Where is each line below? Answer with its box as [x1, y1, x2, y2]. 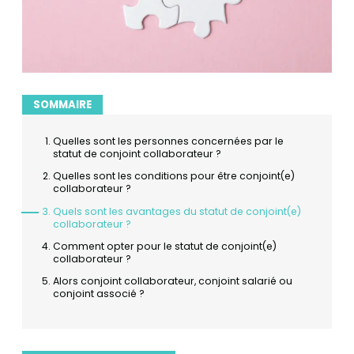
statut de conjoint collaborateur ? [53, 147, 222, 161]
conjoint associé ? [53, 287, 145, 301]
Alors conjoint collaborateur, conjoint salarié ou [53, 274, 293, 288]
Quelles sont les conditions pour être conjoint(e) [53, 169, 296, 183]
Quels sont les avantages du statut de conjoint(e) [53, 204, 302, 218]
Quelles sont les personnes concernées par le [53, 134, 284, 149]
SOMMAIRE [33, 97, 92, 113]
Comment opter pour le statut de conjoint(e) [53, 239, 277, 254]
